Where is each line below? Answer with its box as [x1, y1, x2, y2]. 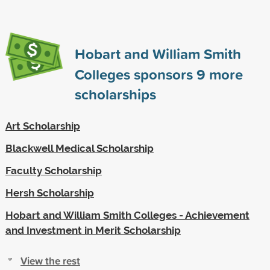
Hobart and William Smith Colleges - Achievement [5, 209, 250, 221]
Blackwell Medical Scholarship [5, 142, 154, 154]
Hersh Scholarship [5, 186, 94, 199]
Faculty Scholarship [5, 164, 102, 177]
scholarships [74, 83, 156, 104]
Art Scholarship [5, 119, 80, 132]
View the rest [20, 253, 80, 268]
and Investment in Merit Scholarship [5, 224, 181, 236]
